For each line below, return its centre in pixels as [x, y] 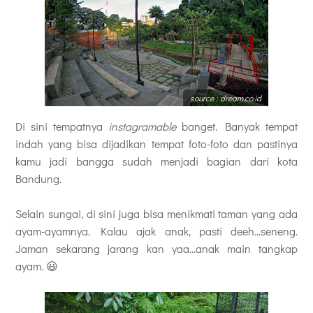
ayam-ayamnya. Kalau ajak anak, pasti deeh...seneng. [156, 231]
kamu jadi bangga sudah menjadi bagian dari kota [156, 161]
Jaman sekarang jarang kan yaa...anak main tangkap [156, 248]
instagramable [145, 126]
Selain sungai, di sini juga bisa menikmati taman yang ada [156, 213]
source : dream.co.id [226, 97]
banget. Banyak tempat [240, 126]
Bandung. [38, 178]
